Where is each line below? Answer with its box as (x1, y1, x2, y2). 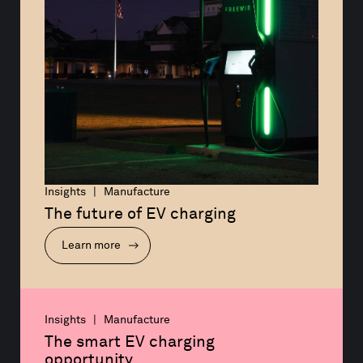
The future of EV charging (45, 205, 236, 222)
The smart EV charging (45, 333, 219, 350)
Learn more (62, 239, 123, 251)
